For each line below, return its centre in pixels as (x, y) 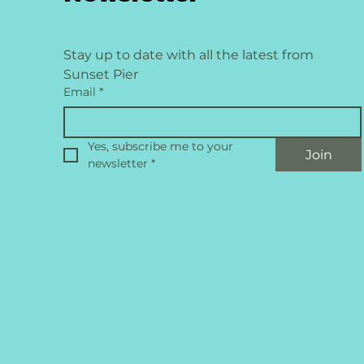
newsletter (117, 163)
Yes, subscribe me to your (160, 146)
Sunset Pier (100, 74)
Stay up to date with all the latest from (188, 55)
